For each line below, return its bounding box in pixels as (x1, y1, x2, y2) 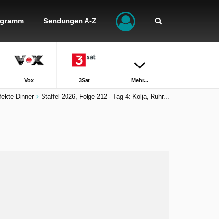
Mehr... (131, 77, 149, 83)
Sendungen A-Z (44, 17, 96, 25)
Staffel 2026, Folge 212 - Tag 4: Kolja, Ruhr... (41, 93, 169, 100)
